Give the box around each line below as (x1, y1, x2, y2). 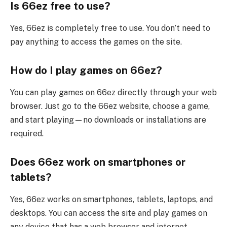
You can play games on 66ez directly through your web (10, 88, 217, 98)
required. (10, 129, 44, 139)
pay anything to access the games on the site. (10, 37, 182, 47)
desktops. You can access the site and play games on (10, 208, 207, 218)
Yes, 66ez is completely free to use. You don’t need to (10, 23, 210, 33)
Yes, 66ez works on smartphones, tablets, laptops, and (10, 195, 213, 205)
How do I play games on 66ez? (10, 64, 162, 77)
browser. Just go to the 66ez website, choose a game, (10, 101, 210, 111)
